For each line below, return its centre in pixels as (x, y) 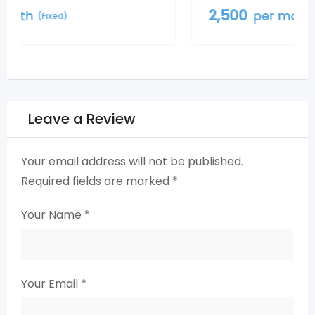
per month (117, 15)
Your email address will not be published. (132, 161)
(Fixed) (170, 15)
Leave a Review (82, 118)
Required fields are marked (97, 181)
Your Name (53, 214)
